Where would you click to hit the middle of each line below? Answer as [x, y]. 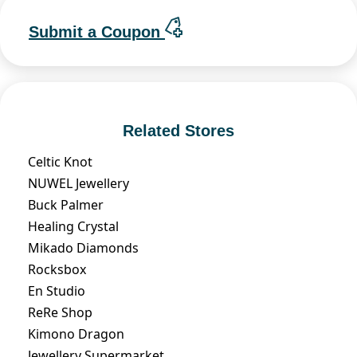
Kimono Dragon [76, 333]
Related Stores [178, 130]
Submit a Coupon [97, 31]
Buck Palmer [66, 204]
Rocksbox [57, 269]
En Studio [57, 290]
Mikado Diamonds [83, 247]
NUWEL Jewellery [78, 183]
